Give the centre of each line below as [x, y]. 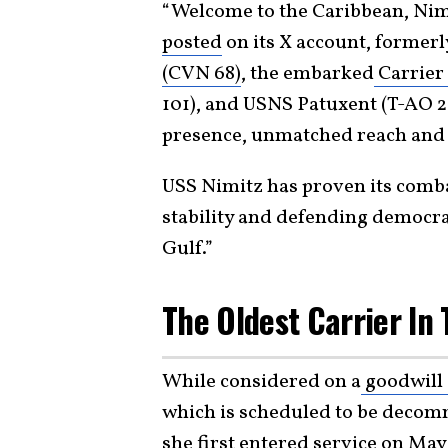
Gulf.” [187, 249]
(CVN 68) [201, 74]
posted [192, 43]
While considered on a [261, 381]
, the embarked [307, 74]
